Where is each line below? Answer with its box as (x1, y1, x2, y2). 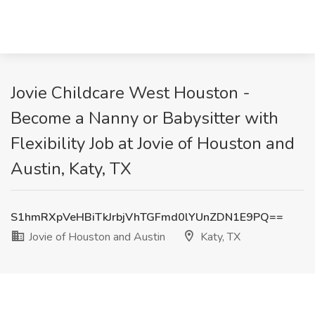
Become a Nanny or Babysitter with (11, 107, 278, 129)
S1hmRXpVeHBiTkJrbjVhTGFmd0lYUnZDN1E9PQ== (11, 210, 283, 225)
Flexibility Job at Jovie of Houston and (11, 132, 295, 155)
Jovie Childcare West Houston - (11, 82, 250, 104)
